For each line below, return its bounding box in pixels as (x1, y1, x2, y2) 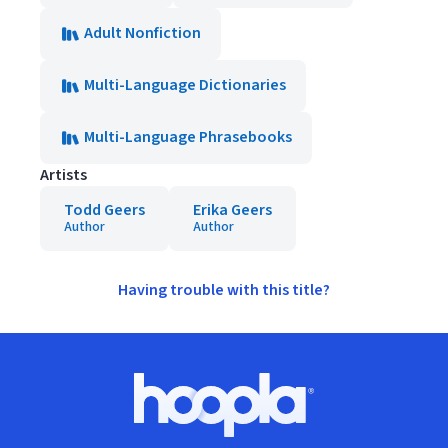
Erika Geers (193, 199, 272, 222)
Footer (23, 372, 70, 395)
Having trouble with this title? (118, 279, 330, 302)
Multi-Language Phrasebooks (84, 126, 292, 149)
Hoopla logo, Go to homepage (222, 403, 431, 426)
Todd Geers (64, 199, 145, 222)
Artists (40, 164, 87, 187)
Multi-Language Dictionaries (84, 74, 286, 97)
